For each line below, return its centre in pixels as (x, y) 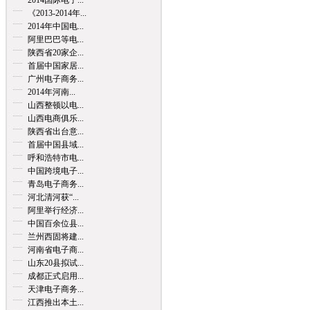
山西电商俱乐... (56, 118)
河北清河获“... (53, 197)
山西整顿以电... (56, 105)
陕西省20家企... (56, 53)
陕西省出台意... (56, 131)
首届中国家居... (56, 66)
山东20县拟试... (56, 263)
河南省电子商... (56, 250)
